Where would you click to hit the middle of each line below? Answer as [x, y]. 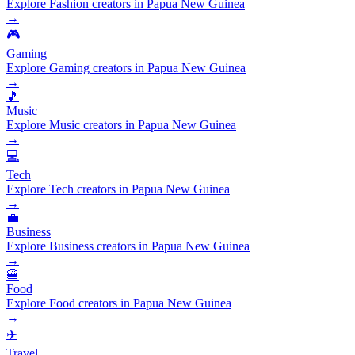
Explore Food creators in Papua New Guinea [119, 303]
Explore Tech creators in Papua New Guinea [118, 189]
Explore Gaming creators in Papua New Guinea [126, 67]
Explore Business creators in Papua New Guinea [128, 246]
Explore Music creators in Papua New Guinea [121, 124]
